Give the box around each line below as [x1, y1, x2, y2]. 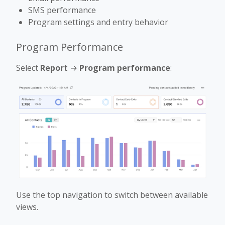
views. [16, 201, 38, 212]
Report [40, 62, 68, 74]
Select [16, 62, 40, 74]
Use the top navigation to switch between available [16, 189, 208, 200]
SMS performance [28, 5, 96, 16]
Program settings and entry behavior [28, 17, 168, 28]
